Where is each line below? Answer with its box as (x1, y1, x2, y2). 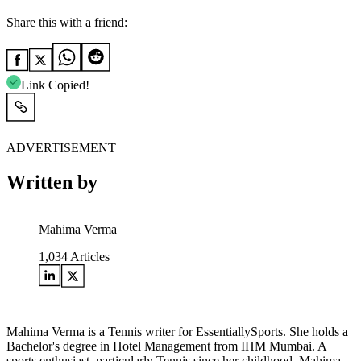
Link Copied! (21, 78, 89, 93)
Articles (68, 250, 110, 264)
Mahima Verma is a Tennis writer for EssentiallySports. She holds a (6, 325, 348, 339)
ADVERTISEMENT (6, 141, 116, 156)
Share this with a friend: (6, 15, 127, 30)
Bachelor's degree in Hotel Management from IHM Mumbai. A (6, 339, 326, 354)
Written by (6, 172, 98, 193)
